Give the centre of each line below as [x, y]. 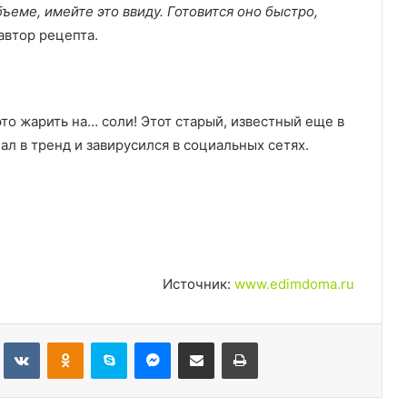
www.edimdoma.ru [294, 283]
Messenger [202, 341]
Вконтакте [69, 341]
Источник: [199, 283]
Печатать [283, 341]
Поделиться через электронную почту [230, 341]
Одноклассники [129, 341]
